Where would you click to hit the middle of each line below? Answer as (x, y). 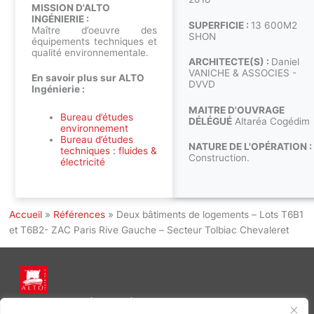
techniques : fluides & (108, 151)
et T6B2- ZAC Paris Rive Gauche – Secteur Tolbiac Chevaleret (149, 230)
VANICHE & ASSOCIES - (242, 73)
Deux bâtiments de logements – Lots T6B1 (210, 215)
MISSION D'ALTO (70, 7)
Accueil (26, 215)
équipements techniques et (94, 41)
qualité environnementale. (90, 52)
